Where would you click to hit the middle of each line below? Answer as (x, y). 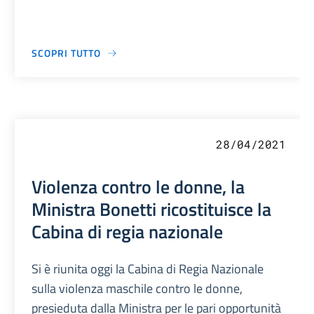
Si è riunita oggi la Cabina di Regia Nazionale (148, 269)
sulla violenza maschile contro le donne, (137, 289)
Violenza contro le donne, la (138, 187)
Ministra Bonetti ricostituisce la (152, 209)
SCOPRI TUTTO (67, 53)
